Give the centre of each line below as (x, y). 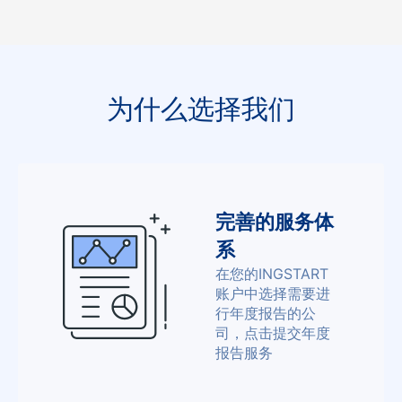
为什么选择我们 (201, 109)
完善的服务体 (275, 222)
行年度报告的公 (266, 313)
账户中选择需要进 (273, 293)
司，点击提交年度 (273, 333)
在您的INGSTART (272, 274)
